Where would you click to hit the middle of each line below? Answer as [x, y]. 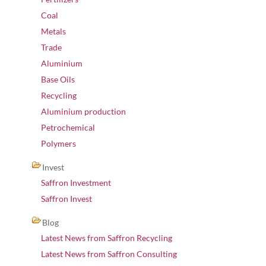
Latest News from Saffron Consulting [109, 254]
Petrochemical [68, 127]
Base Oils [58, 79]
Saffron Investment [76, 183]
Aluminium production [83, 111]
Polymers [58, 143]
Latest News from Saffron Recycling [107, 238]
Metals [53, 31]
